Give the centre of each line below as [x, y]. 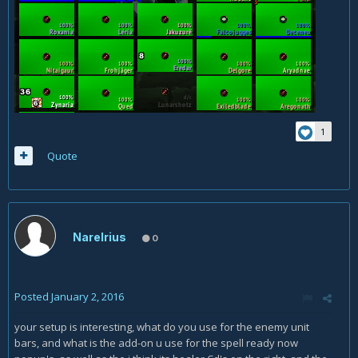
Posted [33, 297]
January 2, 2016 [88, 297]
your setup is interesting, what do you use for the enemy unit [162, 327]
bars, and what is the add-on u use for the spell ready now [156, 343]
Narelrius [99, 237]
